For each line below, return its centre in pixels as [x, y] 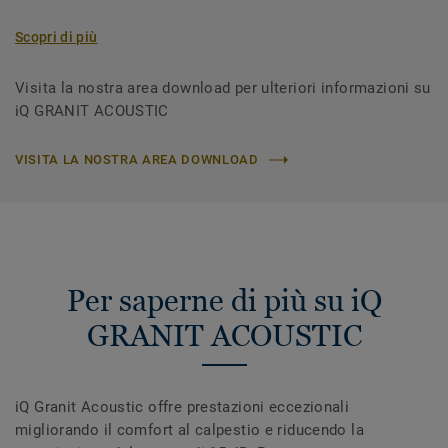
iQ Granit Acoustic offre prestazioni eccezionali [182, 407]
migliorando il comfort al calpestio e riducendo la [190, 430]
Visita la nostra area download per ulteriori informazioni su [223, 88]
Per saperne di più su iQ [224, 301]
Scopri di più [56, 37]
